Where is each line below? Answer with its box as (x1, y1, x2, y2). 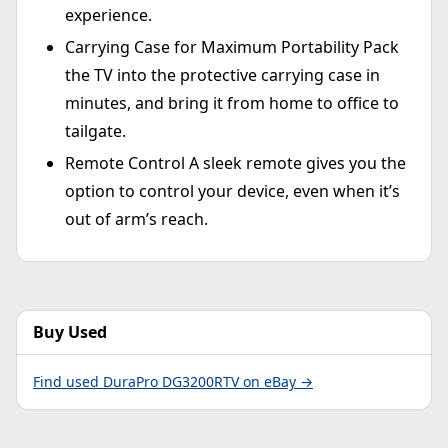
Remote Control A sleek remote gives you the (65, 152, 406, 175)
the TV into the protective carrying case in (65, 64, 380, 87)
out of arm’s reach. (65, 208, 208, 231)
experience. (65, 4, 152, 27)
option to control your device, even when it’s (65, 180, 400, 203)
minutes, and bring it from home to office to (65, 92, 399, 115)
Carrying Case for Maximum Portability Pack (65, 36, 399, 59)
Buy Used (33, 321, 107, 344)
